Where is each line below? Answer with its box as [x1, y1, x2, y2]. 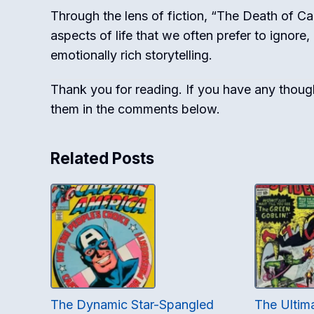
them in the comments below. [50, 102, 220, 116]
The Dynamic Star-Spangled [50, 297, 214, 312]
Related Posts [50, 149, 154, 168]
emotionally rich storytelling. [50, 48, 212, 62]
